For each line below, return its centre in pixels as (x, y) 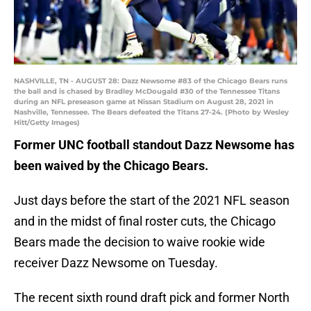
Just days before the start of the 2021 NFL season (152, 201)
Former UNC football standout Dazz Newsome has (154, 145)
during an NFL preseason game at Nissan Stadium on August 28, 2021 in (144, 102)
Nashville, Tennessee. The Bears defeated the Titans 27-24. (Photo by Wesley (151, 112)
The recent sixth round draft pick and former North (152, 298)
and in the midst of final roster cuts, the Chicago (145, 221)
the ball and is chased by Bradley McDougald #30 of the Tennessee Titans (147, 92)
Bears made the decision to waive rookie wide (140, 242)
